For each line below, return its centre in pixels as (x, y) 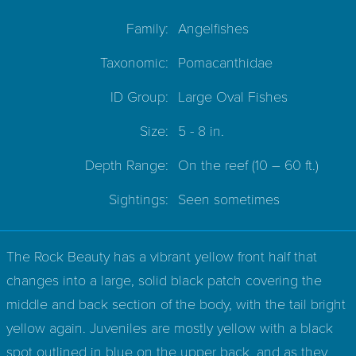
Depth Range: (127, 164)
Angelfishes (213, 27)
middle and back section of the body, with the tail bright (176, 303)
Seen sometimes (229, 198)
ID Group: (139, 96)
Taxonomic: (134, 62)
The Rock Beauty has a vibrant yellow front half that (162, 255)
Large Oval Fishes (233, 96)
